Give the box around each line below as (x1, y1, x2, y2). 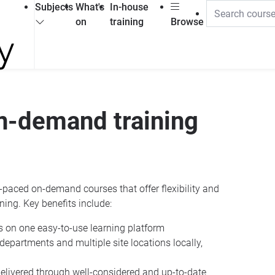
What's (76, 1, 105, 13)
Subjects (35, 1, 74, 13)
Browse (170, 16, 204, 28)
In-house (110, 1, 149, 13)
